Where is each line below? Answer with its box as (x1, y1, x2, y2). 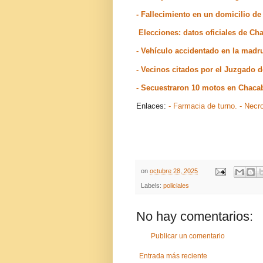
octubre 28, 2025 (150, 167, 198, 175)
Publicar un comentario (151, 231, 225, 240)
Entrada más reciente (139, 251, 207, 260)
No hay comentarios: (136, 208, 253, 224)
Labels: (141, 181, 163, 189)
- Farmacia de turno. (168, 101, 237, 110)
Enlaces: (136, 101, 168, 110)
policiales (163, 181, 189, 189)
